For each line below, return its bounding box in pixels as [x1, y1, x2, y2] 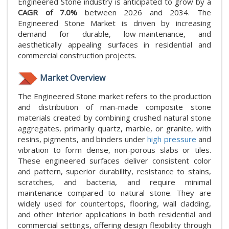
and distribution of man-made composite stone [18, 101, 211, 112]
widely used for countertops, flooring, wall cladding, [18, 198, 211, 209]
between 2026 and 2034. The [77, 7, 212, 17]
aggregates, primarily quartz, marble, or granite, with [18, 123, 211, 133]
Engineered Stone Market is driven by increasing [18, 18, 211, 28]
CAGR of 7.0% [18, 7, 78, 17]
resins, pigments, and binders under [18, 133, 148, 144]
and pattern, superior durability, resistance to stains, [18, 166, 211, 176]
